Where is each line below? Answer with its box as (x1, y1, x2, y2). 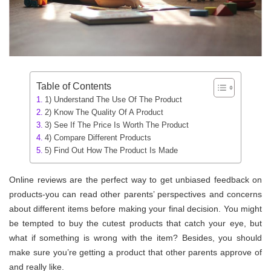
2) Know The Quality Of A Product (44, 108, 163, 117)
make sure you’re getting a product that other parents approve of (9, 247, 262, 257)
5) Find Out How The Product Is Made (44, 146, 178, 155)
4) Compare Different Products (44, 133, 151, 143)
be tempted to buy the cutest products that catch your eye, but (9, 218, 262, 228)
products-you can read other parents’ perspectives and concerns (9, 189, 262, 199)
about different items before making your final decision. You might (9, 203, 262, 214)
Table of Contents (36, 80, 111, 92)
